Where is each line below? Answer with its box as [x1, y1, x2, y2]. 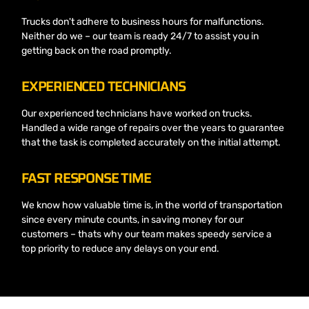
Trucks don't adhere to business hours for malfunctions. [21, 15, 264, 28]
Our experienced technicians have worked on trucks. [21, 107, 252, 119]
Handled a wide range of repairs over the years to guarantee [21, 121, 284, 134]
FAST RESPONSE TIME [21, 166, 151, 189]
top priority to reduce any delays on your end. [21, 242, 219, 255]
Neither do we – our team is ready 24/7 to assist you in [21, 30, 259, 42]
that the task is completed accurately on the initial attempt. [21, 136, 281, 148]
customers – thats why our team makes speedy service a [21, 228, 272, 240]
